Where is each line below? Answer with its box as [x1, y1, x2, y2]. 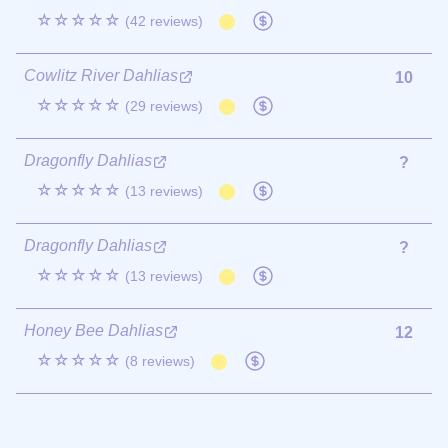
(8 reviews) [125, 352, 195, 369]
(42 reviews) [125, 12, 203, 29]
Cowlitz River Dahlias [24, 66, 178, 84]
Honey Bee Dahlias [24, 321, 163, 339]
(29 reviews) [125, 97, 203, 114]
